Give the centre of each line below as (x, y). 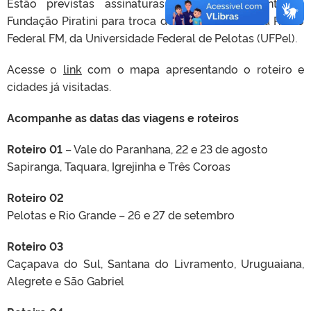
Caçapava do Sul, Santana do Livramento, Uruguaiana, (155, 263)
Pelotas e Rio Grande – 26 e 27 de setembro (121, 214)
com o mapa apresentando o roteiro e (193, 68)
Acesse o (35, 68)
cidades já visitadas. (59, 86)
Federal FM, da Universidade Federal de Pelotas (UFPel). (152, 37)
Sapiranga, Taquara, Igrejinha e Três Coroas (119, 166)
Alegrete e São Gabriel (66, 280)
